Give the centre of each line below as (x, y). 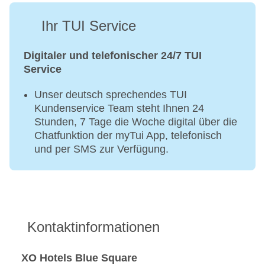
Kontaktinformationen (93, 227)
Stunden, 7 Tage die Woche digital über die (136, 122)
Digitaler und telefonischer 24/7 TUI (113, 56)
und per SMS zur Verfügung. (101, 149)
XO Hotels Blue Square (79, 258)
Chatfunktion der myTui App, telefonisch (128, 136)
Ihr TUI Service (89, 26)
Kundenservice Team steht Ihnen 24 (119, 109)
